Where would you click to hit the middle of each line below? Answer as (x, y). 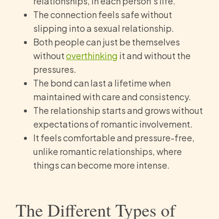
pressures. (55, 69)
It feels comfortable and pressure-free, (114, 138)
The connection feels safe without (103, 15)
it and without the (154, 56)
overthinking (92, 56)
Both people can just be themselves (107, 42)
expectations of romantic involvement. (113, 124)
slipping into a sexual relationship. (104, 28)
